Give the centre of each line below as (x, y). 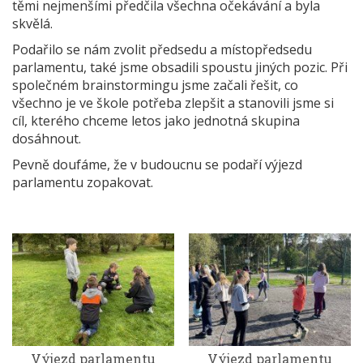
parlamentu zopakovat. (83, 182)
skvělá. (32, 23)
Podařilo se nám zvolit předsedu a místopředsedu (162, 49)
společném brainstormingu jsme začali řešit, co (155, 85)
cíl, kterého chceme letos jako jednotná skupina (156, 121)
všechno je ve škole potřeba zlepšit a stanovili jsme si (173, 103)
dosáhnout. (47, 139)
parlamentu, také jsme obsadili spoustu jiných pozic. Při (180, 67)
